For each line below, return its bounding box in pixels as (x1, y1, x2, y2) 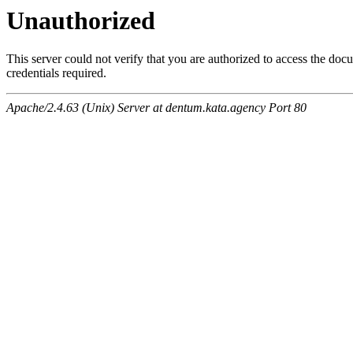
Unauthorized (6, 6, 155, 35)
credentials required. (6, 66, 106, 80)
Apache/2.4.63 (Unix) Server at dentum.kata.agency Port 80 (6, 101, 307, 115)
